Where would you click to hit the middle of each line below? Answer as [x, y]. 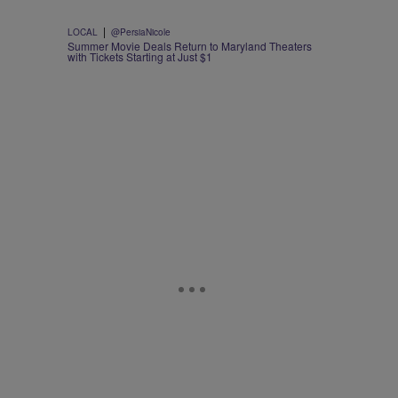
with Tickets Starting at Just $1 [140, 57]
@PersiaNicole [141, 32]
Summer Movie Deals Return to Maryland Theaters [190, 46]
